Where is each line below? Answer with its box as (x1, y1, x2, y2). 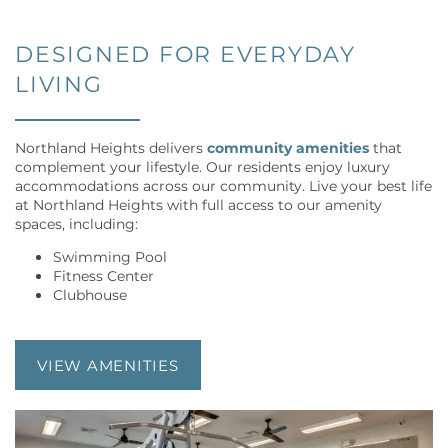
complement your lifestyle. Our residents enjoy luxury (15, 156, 390, 180)
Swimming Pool (52, 246, 167, 270)
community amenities (207, 137, 369, 161)
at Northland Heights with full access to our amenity (15, 194, 382, 218)
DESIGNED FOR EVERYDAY (15, 37, 356, 73)
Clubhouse (52, 284, 127, 308)
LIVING (15, 67, 103, 103)
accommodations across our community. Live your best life (15, 175, 432, 199)
